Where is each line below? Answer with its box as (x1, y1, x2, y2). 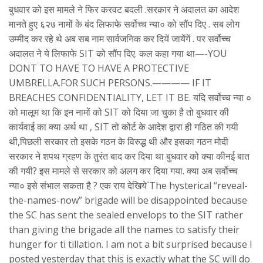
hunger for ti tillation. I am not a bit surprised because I (9, 238, 252, 251)
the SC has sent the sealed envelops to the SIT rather (9, 208, 243, 222)
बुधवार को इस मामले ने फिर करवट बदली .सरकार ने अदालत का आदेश (9, 3, 239, 16)
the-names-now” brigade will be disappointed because (9, 194, 247, 207)
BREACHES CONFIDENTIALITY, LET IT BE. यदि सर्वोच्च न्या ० (9, 91, 251, 104)
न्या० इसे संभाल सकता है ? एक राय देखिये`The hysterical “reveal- (9, 179, 248, 193)
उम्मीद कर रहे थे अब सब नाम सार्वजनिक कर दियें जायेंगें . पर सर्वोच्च (9, 32, 231, 46)
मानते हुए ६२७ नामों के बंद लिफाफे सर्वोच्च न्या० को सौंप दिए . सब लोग (9, 18, 240, 31)
